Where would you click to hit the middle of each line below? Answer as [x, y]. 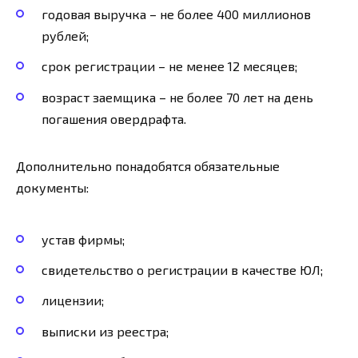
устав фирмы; [83, 239]
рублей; [65, 36]
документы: [52, 187]
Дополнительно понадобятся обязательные [148, 165]
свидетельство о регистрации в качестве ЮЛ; [182, 270]
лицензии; [73, 300]
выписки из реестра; [105, 331]
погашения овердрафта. [114, 118]
